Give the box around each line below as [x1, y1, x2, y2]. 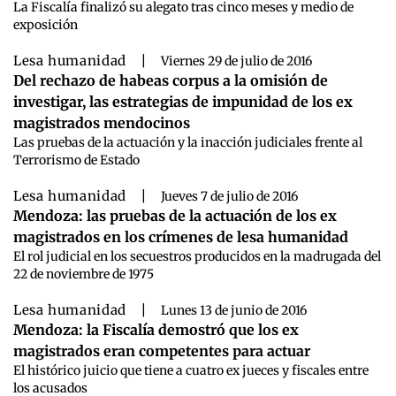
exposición [13, 16, 78, 33]
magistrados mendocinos [13, 113, 190, 132]
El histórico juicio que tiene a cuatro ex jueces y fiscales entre [13, 362, 369, 378]
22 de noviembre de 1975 [13, 265, 154, 282]
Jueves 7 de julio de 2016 [160, 187, 298, 204]
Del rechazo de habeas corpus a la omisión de [13, 71, 328, 89]
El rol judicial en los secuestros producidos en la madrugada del [13, 247, 381, 264]
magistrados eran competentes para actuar [13, 341, 310, 360]
